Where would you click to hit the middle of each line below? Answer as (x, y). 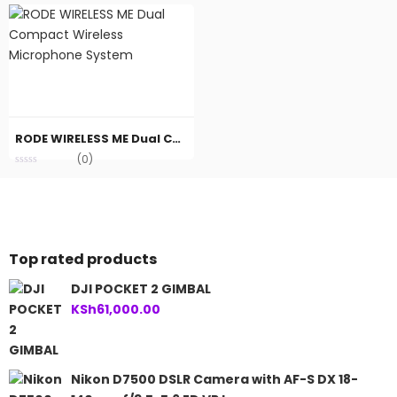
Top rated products (83, 259)
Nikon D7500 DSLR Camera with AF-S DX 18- (214, 379)
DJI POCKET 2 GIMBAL (141, 288)
